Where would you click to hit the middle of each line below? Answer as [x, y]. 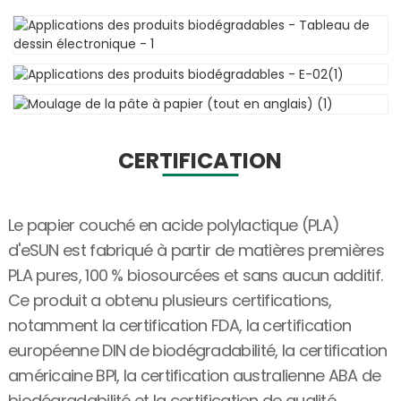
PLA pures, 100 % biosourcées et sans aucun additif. [195, 276]
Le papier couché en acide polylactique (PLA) [174, 226]
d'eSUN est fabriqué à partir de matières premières [196, 251]
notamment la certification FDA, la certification [179, 326]
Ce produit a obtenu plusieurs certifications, [170, 301]
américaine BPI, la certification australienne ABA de [194, 376]
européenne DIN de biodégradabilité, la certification [197, 351]
